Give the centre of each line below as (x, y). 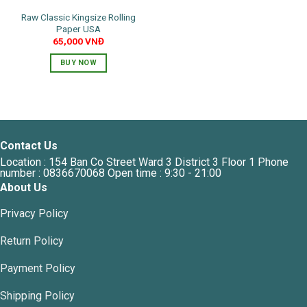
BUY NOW (78, 63)
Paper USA (78, 28)
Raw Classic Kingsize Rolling (78, 17)
